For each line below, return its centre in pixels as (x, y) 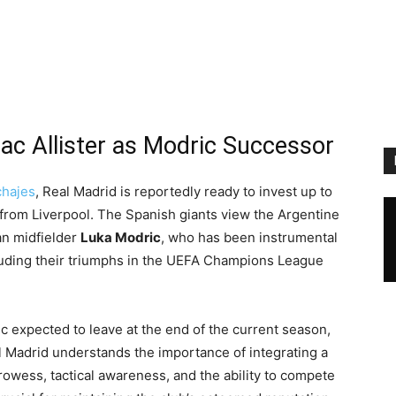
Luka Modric (121, 237)
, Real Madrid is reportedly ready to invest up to (184, 191)
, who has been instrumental (249, 237)
